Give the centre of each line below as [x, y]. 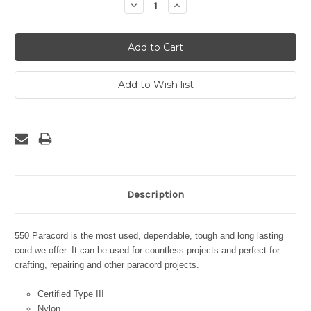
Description [155, 195]
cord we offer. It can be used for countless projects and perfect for [147, 251]
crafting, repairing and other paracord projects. [107, 265]
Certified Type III [70, 294]
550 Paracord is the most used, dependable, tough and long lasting [149, 236]
